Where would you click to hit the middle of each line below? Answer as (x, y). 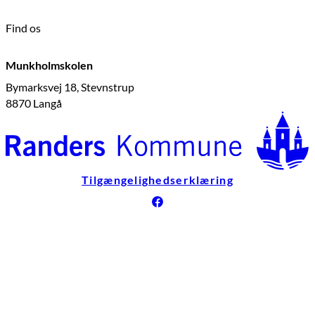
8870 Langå (34, 103)
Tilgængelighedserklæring (157, 180)
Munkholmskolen (49, 65)
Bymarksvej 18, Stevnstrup (70, 86)
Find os (23, 28)
